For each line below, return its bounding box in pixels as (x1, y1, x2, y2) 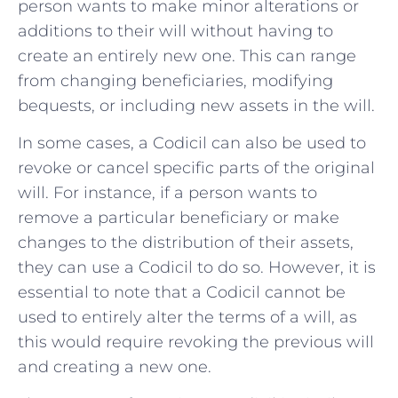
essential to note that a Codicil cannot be (18, 283, 346, 302)
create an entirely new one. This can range (18, 45, 356, 66)
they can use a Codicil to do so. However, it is (18, 258, 376, 277)
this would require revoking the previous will (18, 332, 374, 352)
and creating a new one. (18, 357, 211, 377)
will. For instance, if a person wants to (18, 183, 317, 203)
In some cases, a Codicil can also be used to (18, 133, 366, 153)
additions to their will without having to (18, 20, 333, 41)
